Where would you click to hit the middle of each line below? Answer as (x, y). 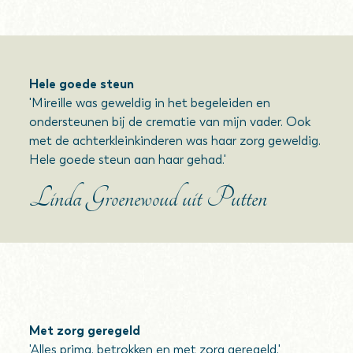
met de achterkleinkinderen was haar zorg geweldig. (175, 141)
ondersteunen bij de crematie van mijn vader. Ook (170, 122)
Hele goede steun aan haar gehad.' (128, 160)
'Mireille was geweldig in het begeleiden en (150, 103)
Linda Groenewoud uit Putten (149, 198)
